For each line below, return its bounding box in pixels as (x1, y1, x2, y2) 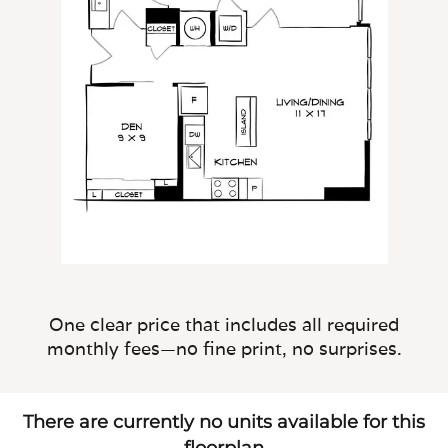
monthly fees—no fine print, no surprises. (46, 336, 402, 360)
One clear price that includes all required (49, 312, 399, 336)
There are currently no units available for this (23, 410, 425, 433)
